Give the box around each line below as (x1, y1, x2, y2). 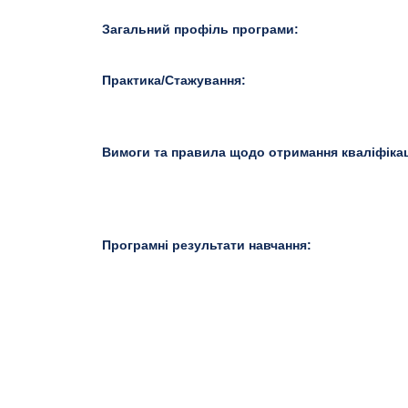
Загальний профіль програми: (102, 22, 302, 36)
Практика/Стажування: (102, 73, 250, 87)
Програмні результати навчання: (102, 238, 315, 252)
